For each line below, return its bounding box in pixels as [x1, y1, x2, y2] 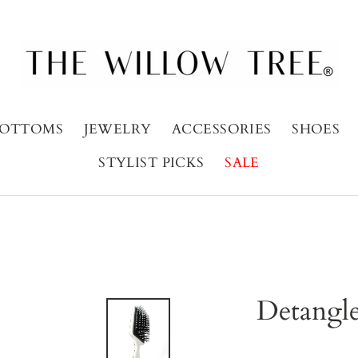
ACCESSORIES [172, 119, 272, 138]
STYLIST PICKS [98, 153, 205, 172]
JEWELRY [83, 119, 152, 138]
